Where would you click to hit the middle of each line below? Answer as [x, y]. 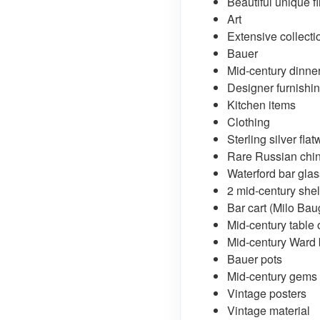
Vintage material [269, 310]
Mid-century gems [272, 276]
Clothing [249, 122]
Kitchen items [261, 105]
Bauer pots [255, 259]
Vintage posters [267, 293]
